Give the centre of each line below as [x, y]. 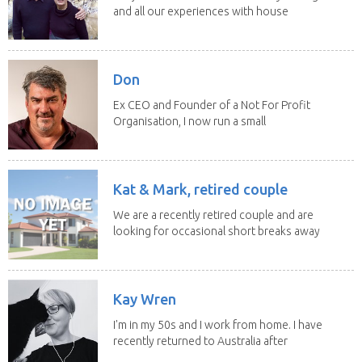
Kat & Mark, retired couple [200, 189]
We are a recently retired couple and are [213, 215]
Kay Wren [145, 299]
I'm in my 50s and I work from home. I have [218, 324]
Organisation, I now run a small [189, 121]
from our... [139, 247]
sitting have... [146, 27]
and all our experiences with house [201, 11]
